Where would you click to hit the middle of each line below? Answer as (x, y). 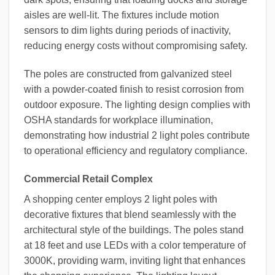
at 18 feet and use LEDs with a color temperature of (135, 245)
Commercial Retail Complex (88, 179)
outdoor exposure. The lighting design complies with (137, 104)
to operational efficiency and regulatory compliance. (136, 150)
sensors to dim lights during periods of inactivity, (127, 31)
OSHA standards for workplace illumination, (118, 120)
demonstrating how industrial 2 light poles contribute (137, 135)
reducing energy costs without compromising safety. (136, 46)
